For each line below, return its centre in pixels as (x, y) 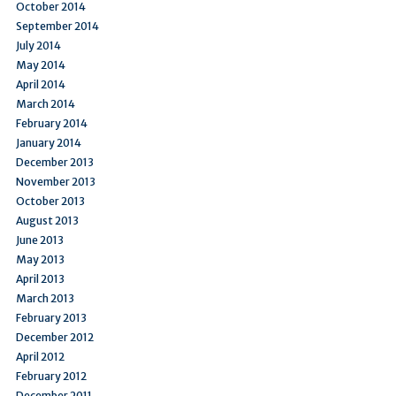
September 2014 (57, 26)
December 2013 (55, 162)
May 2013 (40, 259)
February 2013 (51, 317)
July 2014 (38, 45)
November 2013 (56, 181)
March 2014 (46, 103)
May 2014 (41, 65)
